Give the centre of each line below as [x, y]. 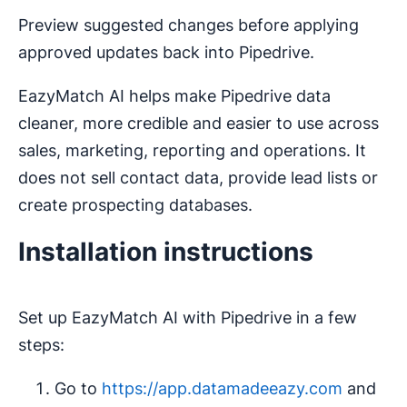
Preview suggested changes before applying [189, 25]
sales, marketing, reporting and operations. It [192, 150]
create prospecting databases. [135, 205]
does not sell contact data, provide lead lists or [198, 178]
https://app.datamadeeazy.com [222, 388]
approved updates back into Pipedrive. [166, 52]
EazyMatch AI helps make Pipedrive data [174, 96]
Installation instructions [166, 252]
